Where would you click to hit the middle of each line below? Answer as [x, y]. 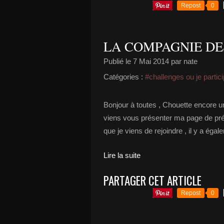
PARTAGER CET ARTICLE [152, 180]
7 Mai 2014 [151, 61]
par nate [183, 61]
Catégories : [123, 77]
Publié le [118, 61]
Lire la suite [122, 155]
